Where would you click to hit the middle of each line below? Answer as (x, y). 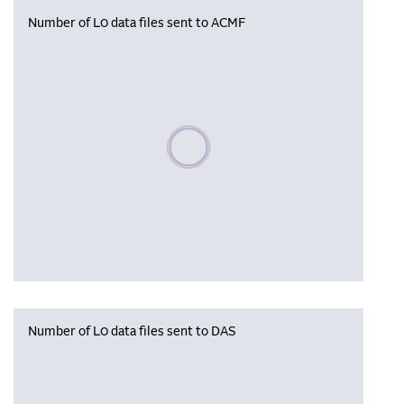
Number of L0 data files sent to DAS (132, 332)
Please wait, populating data (247, 132)
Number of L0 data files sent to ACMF (137, 24)
